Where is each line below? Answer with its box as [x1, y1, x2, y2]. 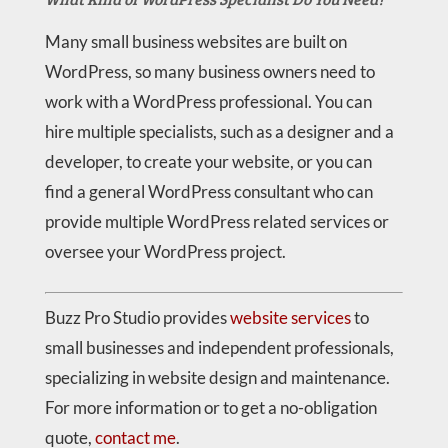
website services [229, 306, 351, 328]
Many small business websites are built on [44, 30, 347, 52]
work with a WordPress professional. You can [44, 90, 372, 112]
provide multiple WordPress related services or [44, 210, 389, 232]
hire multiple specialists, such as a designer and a [44, 120, 394, 142]
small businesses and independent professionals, [44, 336, 394, 358]
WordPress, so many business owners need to [44, 60, 375, 82]
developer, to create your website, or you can [44, 150, 372, 172]
